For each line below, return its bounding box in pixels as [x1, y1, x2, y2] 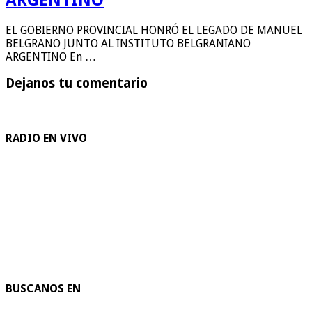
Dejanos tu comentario [6, 76, 148, 91]
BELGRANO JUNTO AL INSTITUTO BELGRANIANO [6, 36, 251, 50]
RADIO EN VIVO [6, 132, 87, 146]
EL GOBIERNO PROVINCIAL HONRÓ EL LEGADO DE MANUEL [6, 23, 302, 37]
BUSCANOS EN [6, 281, 81, 295]
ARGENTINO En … [6, 49, 96, 63]
